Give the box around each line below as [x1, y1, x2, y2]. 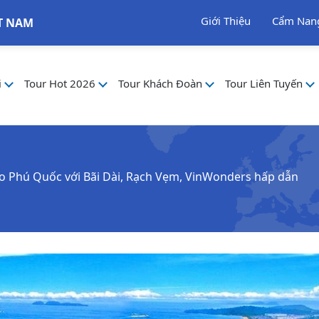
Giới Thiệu [201, 14, 251, 28]
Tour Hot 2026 [24, 75, 99, 90]
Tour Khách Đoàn [118, 75, 206, 90]
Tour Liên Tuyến [225, 75, 306, 90]
